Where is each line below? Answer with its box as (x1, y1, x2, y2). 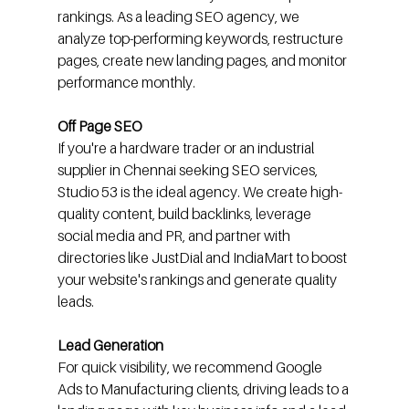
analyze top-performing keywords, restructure (57, 29, 346, 48)
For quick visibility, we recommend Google (57, 358, 325, 377)
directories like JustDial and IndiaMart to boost (57, 248, 350, 267)
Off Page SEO (57, 117, 142, 136)
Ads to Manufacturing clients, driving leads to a (57, 380, 351, 399)
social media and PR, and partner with (57, 226, 293, 246)
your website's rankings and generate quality (57, 270, 340, 289)
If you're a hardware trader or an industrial (57, 139, 317, 158)
